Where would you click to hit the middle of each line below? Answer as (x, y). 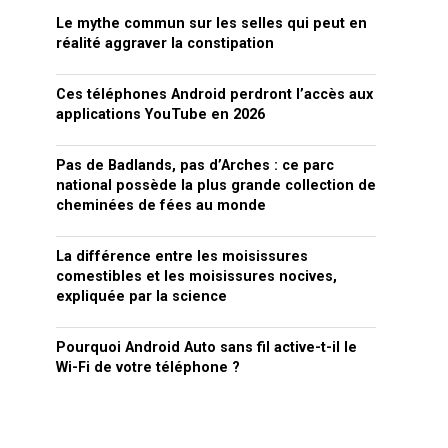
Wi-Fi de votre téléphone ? (148, 367)
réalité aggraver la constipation (165, 43)
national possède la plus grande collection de (216, 185)
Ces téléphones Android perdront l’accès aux (214, 94)
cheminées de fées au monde (161, 205)
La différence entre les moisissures (182, 256)
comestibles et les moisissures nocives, (196, 276)
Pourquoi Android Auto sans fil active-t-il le (206, 347)
